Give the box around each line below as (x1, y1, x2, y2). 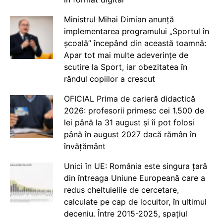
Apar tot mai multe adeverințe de (63, 50, 188, 60)
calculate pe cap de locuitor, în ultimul (63, 197, 207, 207)
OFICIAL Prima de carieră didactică (63, 94, 195, 104)
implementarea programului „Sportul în (63, 26, 209, 36)
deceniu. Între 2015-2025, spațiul (63, 209, 187, 219)
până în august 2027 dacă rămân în (63, 129, 196, 139)
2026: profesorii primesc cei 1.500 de (63, 106, 204, 115)
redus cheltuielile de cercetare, (63, 185, 179, 195)
